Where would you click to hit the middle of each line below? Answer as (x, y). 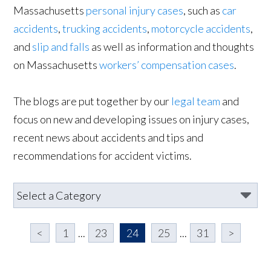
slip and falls (61, 47)
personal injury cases (135, 11)
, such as (203, 11)
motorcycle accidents (201, 29)
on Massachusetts (57, 65)
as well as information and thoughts (172, 47)
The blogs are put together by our (93, 101)
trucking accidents (105, 29)
